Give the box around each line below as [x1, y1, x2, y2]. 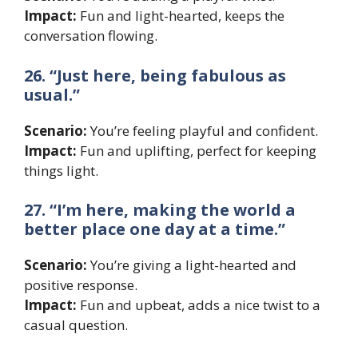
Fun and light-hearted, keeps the [77, 6, 284, 26]
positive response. [24, 276, 137, 295]
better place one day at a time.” [24, 218, 285, 241]
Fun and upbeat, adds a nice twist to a [77, 296, 320, 315]
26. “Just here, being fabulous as [24, 64, 286, 86]
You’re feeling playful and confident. [87, 121, 318, 140]
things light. [24, 161, 98, 180]
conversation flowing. [24, 26, 157, 46]
